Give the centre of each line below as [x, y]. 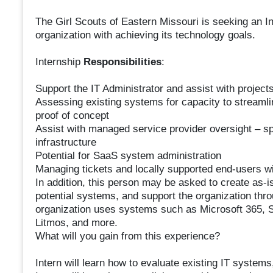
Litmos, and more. [76, 223]
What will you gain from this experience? [127, 236]
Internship [59, 62]
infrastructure [66, 143]
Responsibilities [122, 62]
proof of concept [72, 116]
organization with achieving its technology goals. [145, 35]
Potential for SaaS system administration [128, 156]
